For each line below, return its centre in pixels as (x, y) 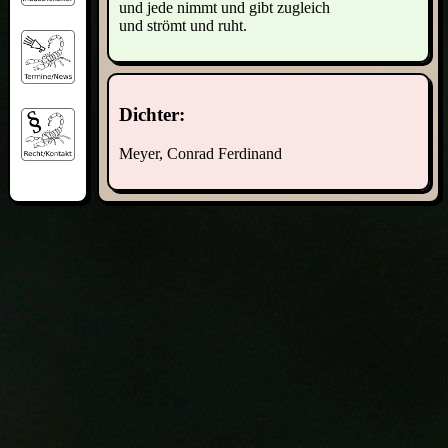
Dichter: (152, 115)
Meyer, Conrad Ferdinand (201, 153)
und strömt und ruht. (183, 25)
